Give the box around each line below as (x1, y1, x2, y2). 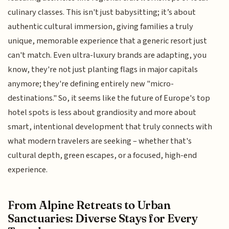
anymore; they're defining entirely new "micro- (8, 77, 174, 90)
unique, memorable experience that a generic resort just (8, 34, 208, 47)
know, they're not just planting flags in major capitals (8, 63, 198, 76)
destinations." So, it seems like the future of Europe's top (8, 91, 211, 104)
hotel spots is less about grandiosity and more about (8, 106, 197, 119)
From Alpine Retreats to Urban (8, 198, 171, 213)
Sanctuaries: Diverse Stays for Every (8, 211, 198, 226)
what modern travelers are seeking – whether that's (8, 134, 192, 147)
